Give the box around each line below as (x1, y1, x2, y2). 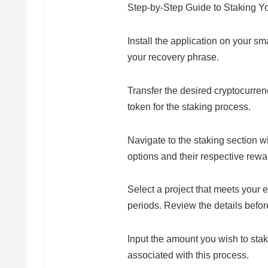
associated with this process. (127, 250, 249, 261)
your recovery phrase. (127, 51, 219, 62)
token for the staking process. (127, 101, 251, 112)
